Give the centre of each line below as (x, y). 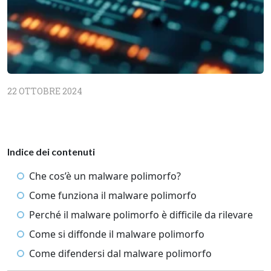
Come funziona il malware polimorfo (113, 195)
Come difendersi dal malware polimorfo (120, 253)
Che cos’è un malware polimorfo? (106, 176)
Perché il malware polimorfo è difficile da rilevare (141, 215)
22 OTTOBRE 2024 (45, 91)
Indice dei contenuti (51, 152)
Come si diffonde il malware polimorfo (117, 234)
